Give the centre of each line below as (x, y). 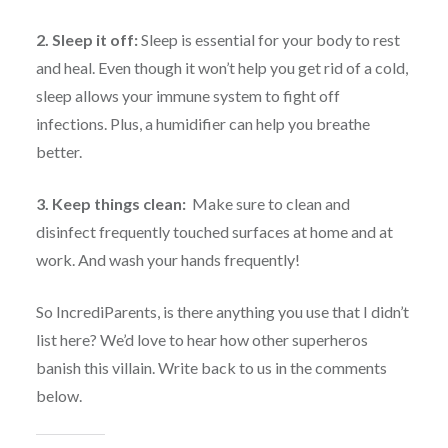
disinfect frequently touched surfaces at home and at (214, 231)
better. (58, 151)
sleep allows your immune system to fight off (187, 95)
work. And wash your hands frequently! (167, 259)
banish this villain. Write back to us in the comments (211, 367)
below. (58, 395)
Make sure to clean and (269, 203)
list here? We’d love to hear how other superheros (201, 339)
